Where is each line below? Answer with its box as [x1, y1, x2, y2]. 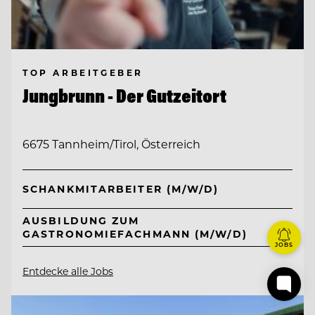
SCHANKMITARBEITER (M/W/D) [22, 182, 219, 196]
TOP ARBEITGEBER [22, 67, 143, 79]
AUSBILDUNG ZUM [22, 214, 140, 228]
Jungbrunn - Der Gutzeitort [22, 84, 226, 108]
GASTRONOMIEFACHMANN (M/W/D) [22, 227, 247, 241]
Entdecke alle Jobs [22, 264, 113, 278]
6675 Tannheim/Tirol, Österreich [22, 136, 200, 151]
